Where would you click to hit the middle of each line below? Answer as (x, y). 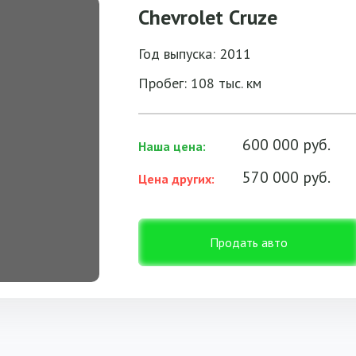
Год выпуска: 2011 (195, 54)
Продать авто (249, 242)
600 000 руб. (286, 145)
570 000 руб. (286, 177)
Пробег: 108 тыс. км (200, 83)
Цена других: (176, 179)
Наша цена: (172, 146)
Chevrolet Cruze (208, 17)
